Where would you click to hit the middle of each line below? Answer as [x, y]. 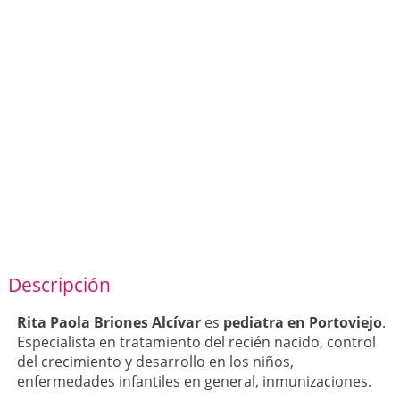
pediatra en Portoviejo [302, 323]
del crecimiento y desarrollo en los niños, [155, 362]
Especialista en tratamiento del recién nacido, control [196, 342]
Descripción [59, 285]
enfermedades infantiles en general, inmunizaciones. [194, 382]
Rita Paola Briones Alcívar [108, 323]
